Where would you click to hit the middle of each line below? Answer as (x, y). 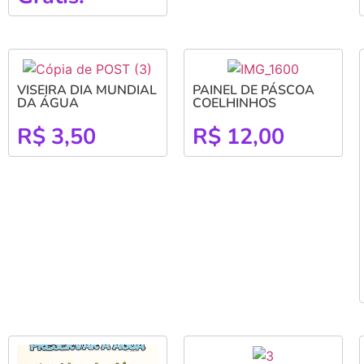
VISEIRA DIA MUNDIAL (87, 90)
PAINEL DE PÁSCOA (253, 90)
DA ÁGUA (48, 103)
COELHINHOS (234, 103)
